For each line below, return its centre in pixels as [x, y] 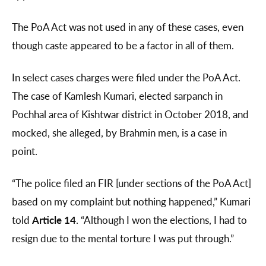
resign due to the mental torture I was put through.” [123, 238]
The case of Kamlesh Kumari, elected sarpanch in [117, 96]
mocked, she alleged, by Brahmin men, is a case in [119, 133]
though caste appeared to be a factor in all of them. [123, 45]
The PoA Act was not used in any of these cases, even [128, 27]
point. [26, 151]
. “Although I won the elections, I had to [161, 220]
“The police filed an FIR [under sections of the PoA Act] [132, 183]
